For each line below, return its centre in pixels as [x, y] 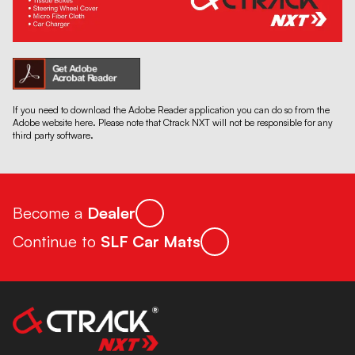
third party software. [53, 136]
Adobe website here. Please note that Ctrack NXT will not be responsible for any [173, 123]
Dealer [111, 213]
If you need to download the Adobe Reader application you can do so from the [171, 110]
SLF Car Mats [151, 242]
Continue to [57, 242]
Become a [50, 213]
